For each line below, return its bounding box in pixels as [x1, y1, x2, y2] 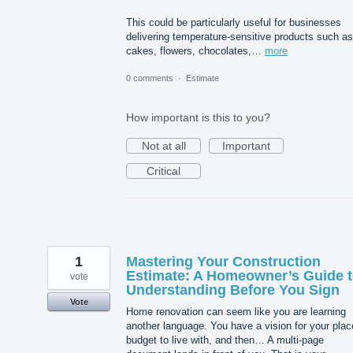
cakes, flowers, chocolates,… [126, 45, 265, 58]
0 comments [126, 73, 173, 84]
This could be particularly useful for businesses [126, 17, 341, 29]
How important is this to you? [126, 111, 270, 124]
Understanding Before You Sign [126, 282, 340, 299]
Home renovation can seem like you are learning [126, 306, 346, 318]
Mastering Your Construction [126, 254, 321, 270]
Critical [147, 165, 180, 178]
